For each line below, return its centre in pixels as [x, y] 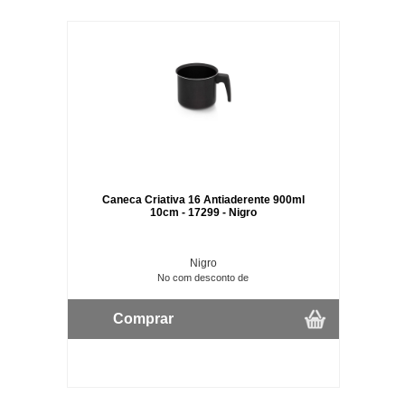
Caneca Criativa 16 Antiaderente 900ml [203, 199]
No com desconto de [203, 277]
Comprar [143, 318]
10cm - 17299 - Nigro [203, 212]
